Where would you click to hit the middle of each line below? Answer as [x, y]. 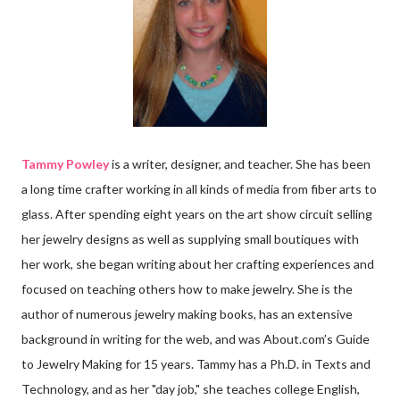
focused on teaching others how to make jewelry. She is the [187, 288]
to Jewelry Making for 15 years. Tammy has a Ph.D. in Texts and [196, 363]
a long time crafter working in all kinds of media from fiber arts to [199, 188]
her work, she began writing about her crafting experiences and [198, 263]
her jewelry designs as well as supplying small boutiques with [190, 238]
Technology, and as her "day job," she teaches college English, [191, 388]
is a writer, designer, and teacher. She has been [240, 163]
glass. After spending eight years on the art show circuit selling [197, 213]
